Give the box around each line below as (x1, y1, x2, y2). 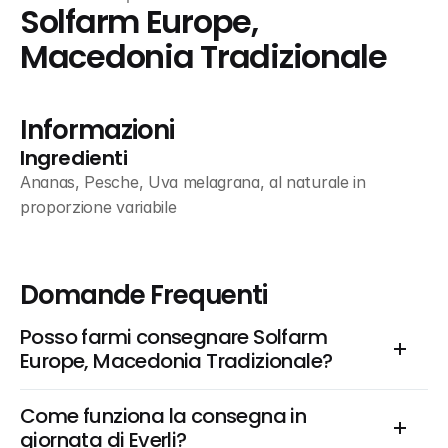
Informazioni (20, 112, 174, 148)
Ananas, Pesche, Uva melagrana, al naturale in (20, 172, 366, 192)
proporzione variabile (20, 197, 177, 217)
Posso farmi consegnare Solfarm (20, 323, 327, 351)
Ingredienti (20, 144, 128, 172)
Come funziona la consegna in (20, 402, 307, 430)
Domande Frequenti (20, 277, 268, 313)
